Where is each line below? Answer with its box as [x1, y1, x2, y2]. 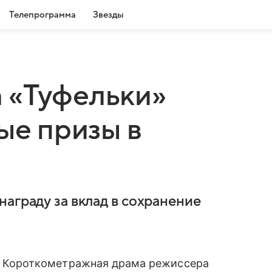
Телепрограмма [9, 10, 76, 19]
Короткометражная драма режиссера [2, 257, 209, 270]
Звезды [93, 10, 123, 19]
